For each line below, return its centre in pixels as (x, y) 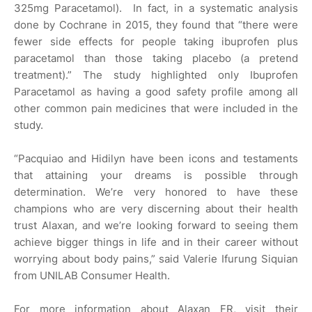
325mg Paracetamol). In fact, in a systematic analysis (156, 8)
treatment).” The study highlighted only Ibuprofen (156, 75)
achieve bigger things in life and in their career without (156, 242)
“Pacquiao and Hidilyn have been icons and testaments (156, 159)
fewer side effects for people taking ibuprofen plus (156, 42)
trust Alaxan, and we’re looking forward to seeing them (156, 226)
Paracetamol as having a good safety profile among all (156, 92)
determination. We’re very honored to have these (156, 192)
